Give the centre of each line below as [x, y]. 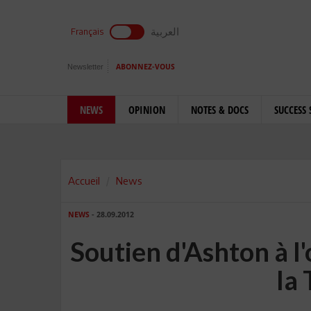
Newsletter [85, 67]
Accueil [84, 180]
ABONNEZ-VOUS [145, 67]
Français [87, 32]
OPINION [147, 110]
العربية [165, 31]
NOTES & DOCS [220, 110]
